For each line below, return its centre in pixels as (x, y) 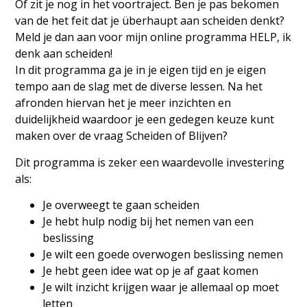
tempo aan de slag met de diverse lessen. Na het (139, 87)
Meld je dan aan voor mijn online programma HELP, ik (153, 37)
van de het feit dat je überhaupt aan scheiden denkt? (150, 21)
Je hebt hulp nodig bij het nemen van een (148, 222)
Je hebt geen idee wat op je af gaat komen (151, 271)
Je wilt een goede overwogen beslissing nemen (163, 255)
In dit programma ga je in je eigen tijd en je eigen (141, 70)
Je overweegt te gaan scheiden (121, 205)
